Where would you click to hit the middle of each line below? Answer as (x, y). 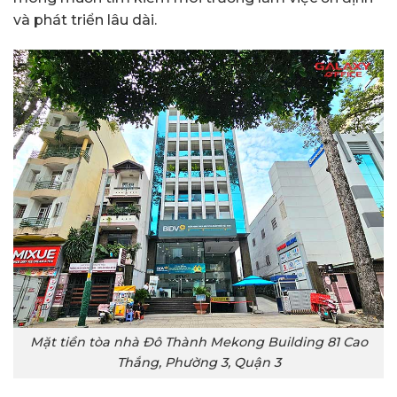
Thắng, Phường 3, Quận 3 (198, 363)
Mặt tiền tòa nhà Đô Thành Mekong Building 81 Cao (198, 343)
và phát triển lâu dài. (85, 20)
